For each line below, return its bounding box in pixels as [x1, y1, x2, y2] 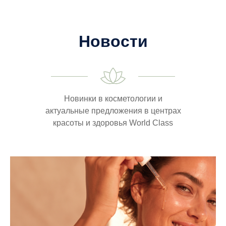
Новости [78, 32, 148, 50]
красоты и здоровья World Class [53, 118, 173, 127]
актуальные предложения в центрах [45, 106, 181, 115]
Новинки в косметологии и [64, 94, 162, 103]
